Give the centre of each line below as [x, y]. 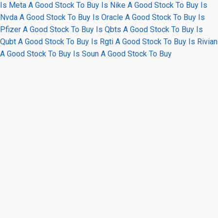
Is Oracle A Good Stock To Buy [144, 17]
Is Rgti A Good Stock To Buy [139, 42]
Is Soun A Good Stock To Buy [122, 54]
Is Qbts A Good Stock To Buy [145, 29]
